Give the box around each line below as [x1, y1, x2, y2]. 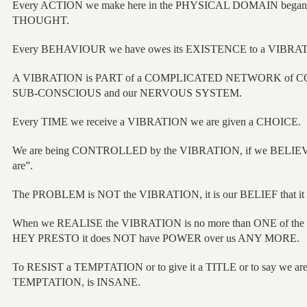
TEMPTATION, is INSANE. [12, 275, 140, 288]
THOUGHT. [12, 14, 69, 26]
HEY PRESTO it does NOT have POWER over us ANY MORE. [12, 232, 299, 244]
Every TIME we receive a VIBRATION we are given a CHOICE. [12, 115, 301, 127]
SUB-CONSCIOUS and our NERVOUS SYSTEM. [12, 86, 242, 99]
